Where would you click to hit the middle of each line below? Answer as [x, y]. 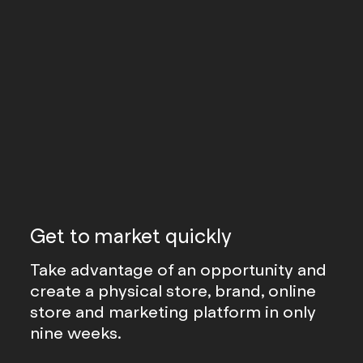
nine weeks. [76, 333]
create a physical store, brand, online [173, 290]
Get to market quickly [131, 236]
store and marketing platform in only [173, 312]
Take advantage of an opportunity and [179, 269]
